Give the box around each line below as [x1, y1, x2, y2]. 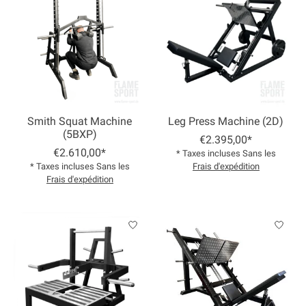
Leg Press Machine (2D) [168, 114, 284, 128]
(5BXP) [62, 127, 97, 141]
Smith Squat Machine [27, 114, 133, 128]
